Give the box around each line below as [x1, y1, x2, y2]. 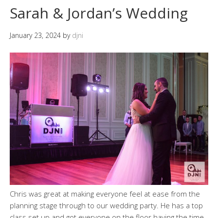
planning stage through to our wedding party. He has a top [10, 200, 203, 210]
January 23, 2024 [10, 31, 61, 40]
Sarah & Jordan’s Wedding [10, 3, 188, 23]
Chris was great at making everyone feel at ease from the [10, 188, 200, 199]
